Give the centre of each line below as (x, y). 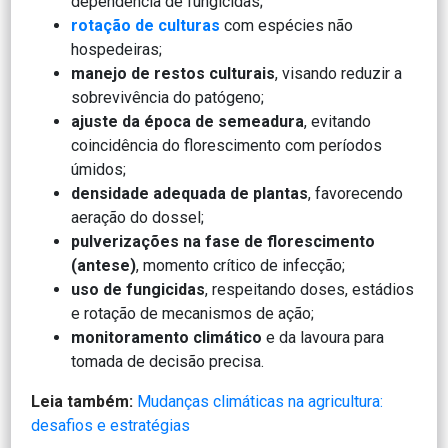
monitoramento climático (167, 337)
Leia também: (82, 401)
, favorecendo (356, 193)
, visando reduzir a (339, 73)
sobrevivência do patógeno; (168, 97)
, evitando (338, 121)
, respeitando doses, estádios (310, 289)
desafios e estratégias (111, 425)
